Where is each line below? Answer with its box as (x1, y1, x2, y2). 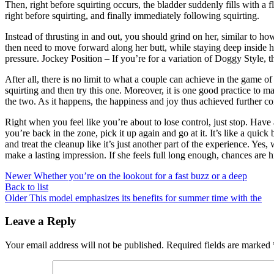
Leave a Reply (5, 215, 76, 228)
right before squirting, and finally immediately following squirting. (5, 10, 259, 21)
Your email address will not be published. (5, 239, 164, 250)
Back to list (5, 181, 48, 192)
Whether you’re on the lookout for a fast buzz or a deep (34, 170, 247, 181)
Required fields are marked (166, 239, 273, 250)
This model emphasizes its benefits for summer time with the (29, 192, 262, 203)
